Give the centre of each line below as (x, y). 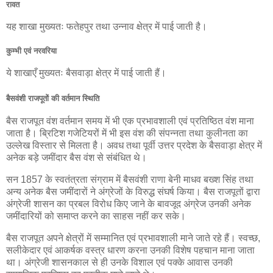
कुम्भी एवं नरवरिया (31, 51)
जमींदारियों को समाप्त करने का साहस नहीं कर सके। (96, 216)
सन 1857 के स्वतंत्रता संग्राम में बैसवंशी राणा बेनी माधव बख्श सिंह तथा (130, 180)
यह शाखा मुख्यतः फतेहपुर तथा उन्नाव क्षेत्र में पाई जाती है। (107, 26)
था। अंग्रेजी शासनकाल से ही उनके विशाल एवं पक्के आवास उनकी (119, 262)
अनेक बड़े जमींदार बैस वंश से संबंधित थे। (76, 158)
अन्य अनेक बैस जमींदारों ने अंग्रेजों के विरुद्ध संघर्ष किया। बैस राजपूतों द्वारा (133, 192)
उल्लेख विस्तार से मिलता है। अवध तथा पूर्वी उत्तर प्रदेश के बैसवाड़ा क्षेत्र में (134, 146)
